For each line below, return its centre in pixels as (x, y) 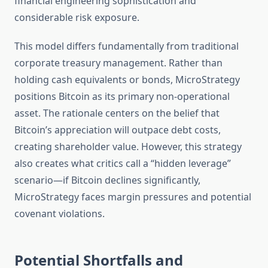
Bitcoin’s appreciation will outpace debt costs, (118, 130)
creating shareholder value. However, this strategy (128, 147)
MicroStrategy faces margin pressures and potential (133, 197)
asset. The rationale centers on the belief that (117, 113)
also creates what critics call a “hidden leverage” (123, 164)
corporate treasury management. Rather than (118, 63)
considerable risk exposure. (77, 18)
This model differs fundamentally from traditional (127, 46)
